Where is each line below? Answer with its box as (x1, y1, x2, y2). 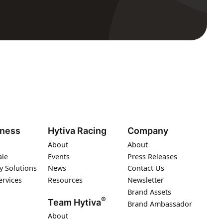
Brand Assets (127, 187, 171, 197)
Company (127, 125, 168, 136)
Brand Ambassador (127, 199, 192, 209)
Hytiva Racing (48, 125, 107, 136)
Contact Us (127, 163, 164, 173)
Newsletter (127, 175, 164, 185)
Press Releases (127, 151, 177, 161)
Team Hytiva (48, 197, 101, 208)
